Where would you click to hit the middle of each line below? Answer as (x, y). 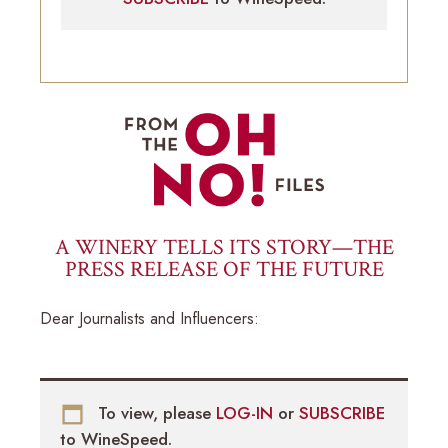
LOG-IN (247, 412)
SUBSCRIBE (342, 412)
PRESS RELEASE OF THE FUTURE (224, 269)
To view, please (154, 412)
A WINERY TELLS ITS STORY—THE (224, 247)
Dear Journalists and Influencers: (149, 318)
